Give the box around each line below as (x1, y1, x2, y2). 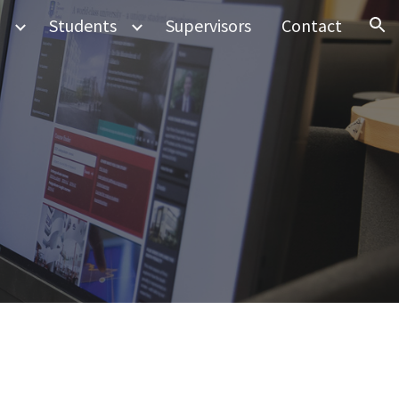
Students (49, 14, 117, 37)
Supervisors (166, 14, 251, 37)
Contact (281, 14, 342, 37)
